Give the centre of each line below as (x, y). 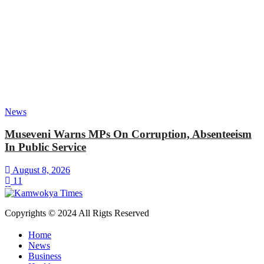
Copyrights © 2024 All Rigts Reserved (77, 213)
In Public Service (45, 147)
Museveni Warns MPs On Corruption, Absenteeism (128, 134)
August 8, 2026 (40, 170)
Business (45, 256)
